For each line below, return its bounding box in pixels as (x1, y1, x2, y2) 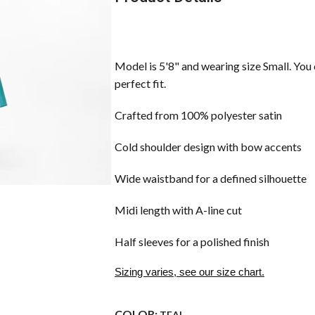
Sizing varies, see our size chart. (115, 265, 264, 278)
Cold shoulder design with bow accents (115, 140, 302, 153)
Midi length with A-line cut (115, 203, 242, 217)
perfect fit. (115, 77, 166, 90)
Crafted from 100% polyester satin (115, 108, 282, 122)
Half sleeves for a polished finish (115, 235, 269, 248)
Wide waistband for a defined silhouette (115, 172, 307, 185)
